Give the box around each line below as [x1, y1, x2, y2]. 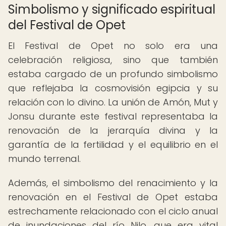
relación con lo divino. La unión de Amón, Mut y [8, 96, 218, 108]
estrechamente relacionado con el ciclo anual [8, 205, 218, 217]
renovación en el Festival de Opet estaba [8, 191, 218, 203]
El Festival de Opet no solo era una [8, 39, 218, 52]
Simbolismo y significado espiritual [8, 1, 215, 18]
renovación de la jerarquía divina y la [8, 124, 218, 137]
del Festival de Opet [8, 17, 126, 33]
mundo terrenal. [8, 152, 81, 165]
